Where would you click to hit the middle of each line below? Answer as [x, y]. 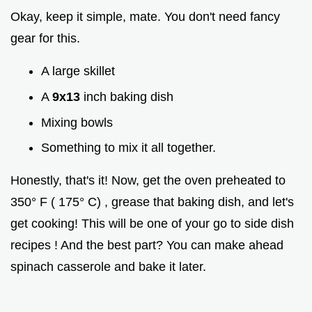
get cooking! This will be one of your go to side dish [152, 224]
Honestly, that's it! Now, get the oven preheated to [148, 181]
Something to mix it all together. [128, 148]
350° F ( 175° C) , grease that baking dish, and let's [152, 202]
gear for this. [45, 39]
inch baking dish [128, 96]
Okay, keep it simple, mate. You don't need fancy [145, 17]
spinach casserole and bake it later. [108, 267]
